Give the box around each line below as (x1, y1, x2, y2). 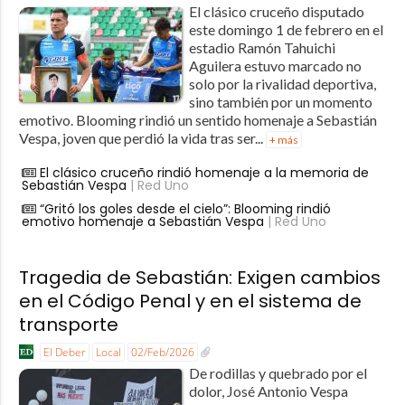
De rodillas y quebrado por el (188, 364, 367, 382)
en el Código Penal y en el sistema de (18, 287, 362, 314)
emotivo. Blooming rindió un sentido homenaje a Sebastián (18, 110, 377, 128)
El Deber (42, 344, 86, 360)
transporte (18, 311, 118, 337)
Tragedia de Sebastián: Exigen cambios (18, 264, 381, 290)
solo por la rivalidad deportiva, (188, 74, 376, 92)
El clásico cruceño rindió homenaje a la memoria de (39, 163, 369, 182)
